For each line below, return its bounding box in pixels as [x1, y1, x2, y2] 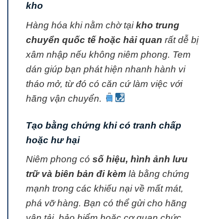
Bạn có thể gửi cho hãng [84, 198, 187, 209]
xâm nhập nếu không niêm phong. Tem [26, 49, 191, 60]
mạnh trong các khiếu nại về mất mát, [26, 183, 183, 194]
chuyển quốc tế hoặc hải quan [26, 34, 162, 45]
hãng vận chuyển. [26, 93, 102, 104]
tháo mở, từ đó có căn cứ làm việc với [26, 78, 182, 89]
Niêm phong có [26, 154, 92, 165]
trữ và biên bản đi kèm [26, 169, 126, 179]
